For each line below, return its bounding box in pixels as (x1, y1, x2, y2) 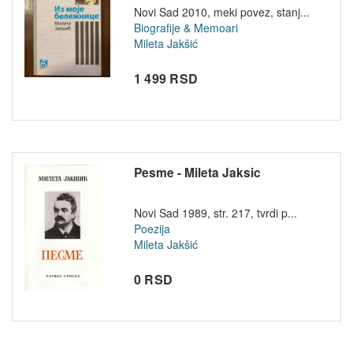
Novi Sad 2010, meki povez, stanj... (133, 4, 310, 20)
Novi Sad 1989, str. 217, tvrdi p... (133, 205, 297, 221)
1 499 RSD (133, 69, 199, 87)
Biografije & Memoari (133, 20, 238, 35)
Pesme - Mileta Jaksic (133, 164, 261, 181)
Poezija (133, 221, 170, 236)
